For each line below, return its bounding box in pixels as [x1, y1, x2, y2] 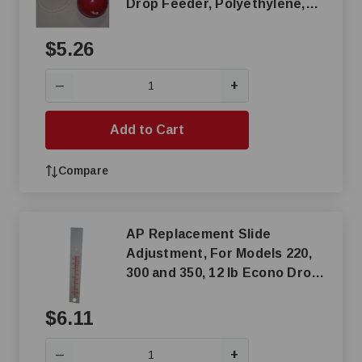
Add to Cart [110, 123, 184, 137]
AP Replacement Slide [126, 227, 271, 241]
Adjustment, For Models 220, [126, 246, 312, 260]
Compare [58, 164, 108, 177]
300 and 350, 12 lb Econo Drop [126, 266, 320, 280]
